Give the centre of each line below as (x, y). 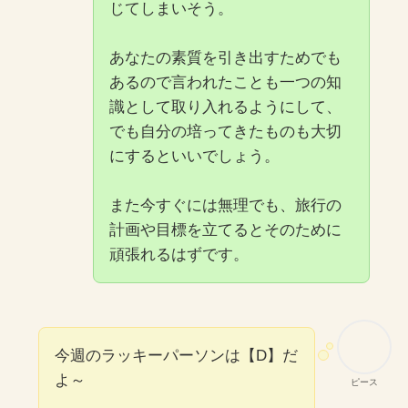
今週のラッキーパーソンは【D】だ (176, 356)
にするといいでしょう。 (194, 157)
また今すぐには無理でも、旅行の (225, 206)
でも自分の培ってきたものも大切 (225, 132)
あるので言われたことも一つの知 (225, 83)
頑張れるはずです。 (178, 255)
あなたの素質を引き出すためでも (225, 58)
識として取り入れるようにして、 (225, 107)
